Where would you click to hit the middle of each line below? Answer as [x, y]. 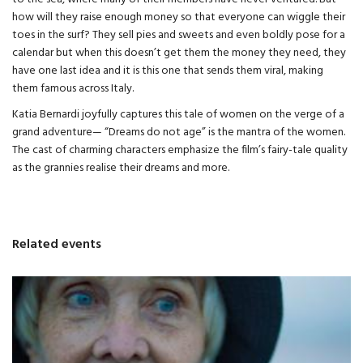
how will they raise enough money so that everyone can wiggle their [179, 18]
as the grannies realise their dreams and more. [121, 169]
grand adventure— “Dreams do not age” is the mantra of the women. [179, 133]
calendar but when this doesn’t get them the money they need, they [179, 53]
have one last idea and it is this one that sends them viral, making [168, 71]
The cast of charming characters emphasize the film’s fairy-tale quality [180, 151]
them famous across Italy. [73, 89]
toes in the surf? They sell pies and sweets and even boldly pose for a [179, 36]
